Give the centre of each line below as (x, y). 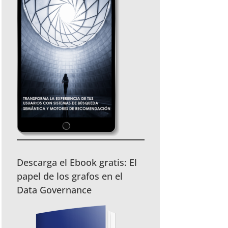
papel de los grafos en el (70, 176)
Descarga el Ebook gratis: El (77, 162)
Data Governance (54, 190)
